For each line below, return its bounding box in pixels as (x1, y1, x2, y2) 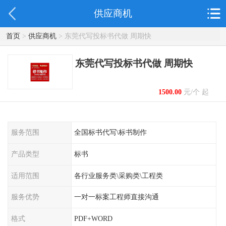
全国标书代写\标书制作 (74, 128, 147, 137)
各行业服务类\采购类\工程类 (74, 171, 163, 180)
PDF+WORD (74, 214, 113, 223)
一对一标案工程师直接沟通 (74, 193, 159, 201)
